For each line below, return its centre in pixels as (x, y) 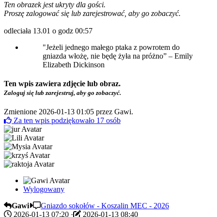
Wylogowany (44, 189)
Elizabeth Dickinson (74, 65)
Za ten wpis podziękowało (55, 120)
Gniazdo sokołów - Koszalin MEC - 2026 (105, 205)
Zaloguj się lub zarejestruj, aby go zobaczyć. (62, 93)
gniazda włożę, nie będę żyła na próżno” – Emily (118, 56)
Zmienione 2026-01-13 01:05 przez (59, 111)
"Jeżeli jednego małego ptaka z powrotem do (111, 47)
